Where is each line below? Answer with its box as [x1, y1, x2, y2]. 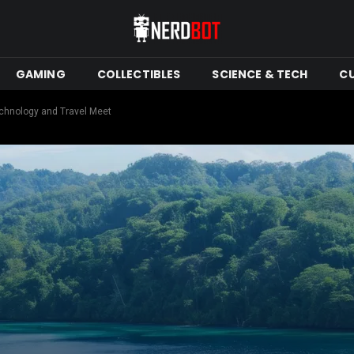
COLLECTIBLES [96, 66, 181, 82]
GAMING [15, 66, 66, 82]
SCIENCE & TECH [212, 66, 308, 82]
